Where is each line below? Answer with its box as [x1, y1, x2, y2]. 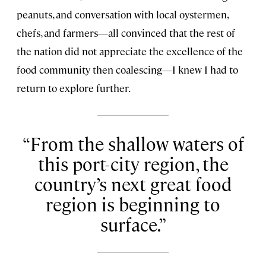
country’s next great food [34, 172, 232, 195]
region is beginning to [46, 192, 220, 216]
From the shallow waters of [30, 131, 244, 155]
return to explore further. [17, 81, 131, 95]
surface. [100, 212, 159, 236]
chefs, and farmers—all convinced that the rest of [17, 26, 235, 40]
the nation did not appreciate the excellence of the [17, 45, 243, 58]
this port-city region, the [37, 151, 229, 175]
